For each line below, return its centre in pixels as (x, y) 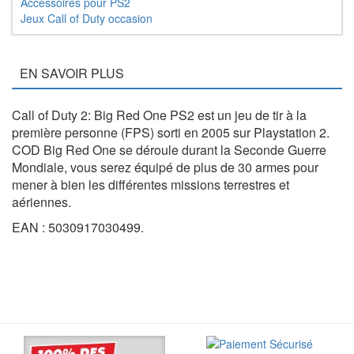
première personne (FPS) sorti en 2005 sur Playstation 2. (171, 133)
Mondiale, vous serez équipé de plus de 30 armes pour (165, 168)
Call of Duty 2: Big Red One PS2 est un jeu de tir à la (159, 115)
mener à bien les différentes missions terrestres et (151, 185)
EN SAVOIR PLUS (72, 73)
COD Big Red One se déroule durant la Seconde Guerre (169, 150)
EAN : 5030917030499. (78, 228)
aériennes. (41, 202)
